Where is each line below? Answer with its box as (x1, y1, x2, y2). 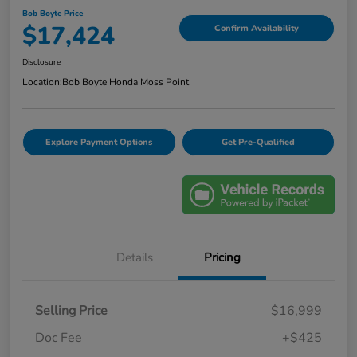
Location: (22, 75, 62, 88)
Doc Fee (35, 329, 82, 347)
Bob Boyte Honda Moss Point (62, 75, 189, 88)
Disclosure (22, 56, 61, 68)
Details (116, 249, 153, 266)
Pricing (204, 249, 241, 266)
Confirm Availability (214, 22, 299, 35)
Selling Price (35, 302, 108, 320)
